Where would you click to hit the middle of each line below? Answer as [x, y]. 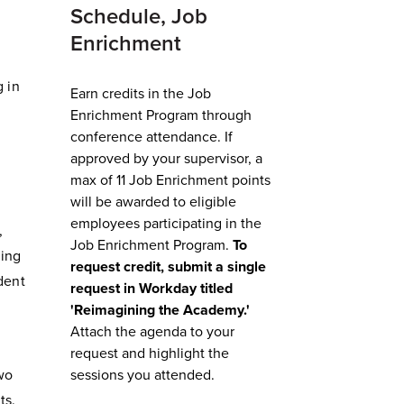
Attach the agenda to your [152, 332]
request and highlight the [149, 354]
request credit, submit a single [168, 267]
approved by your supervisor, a [166, 159]
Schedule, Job [138, 17]
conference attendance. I [149, 138]
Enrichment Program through [161, 116]
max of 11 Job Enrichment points [170, 181]
